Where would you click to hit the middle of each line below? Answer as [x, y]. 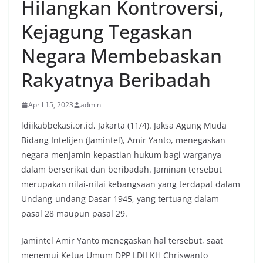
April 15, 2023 [51, 105]
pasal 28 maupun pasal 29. [74, 214]
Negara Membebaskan [122, 56]
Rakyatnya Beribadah [116, 80]
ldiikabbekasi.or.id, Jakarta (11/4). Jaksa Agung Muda [124, 126]
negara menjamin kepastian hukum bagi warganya [121, 155]
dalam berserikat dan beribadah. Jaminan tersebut [122, 170]
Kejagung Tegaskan [107, 32]
